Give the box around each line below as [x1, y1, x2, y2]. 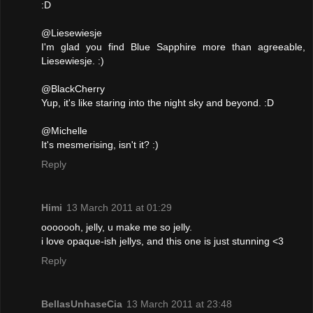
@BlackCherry [41, 83, 105, 95]
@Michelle [41, 125, 87, 137]
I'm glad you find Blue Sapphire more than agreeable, [41, 41, 305, 53]
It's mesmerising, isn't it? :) [41, 139, 159, 151]
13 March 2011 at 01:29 [66, 202, 172, 214]
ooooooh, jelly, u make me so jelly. [41, 221, 192, 233]
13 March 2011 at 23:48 [126, 298, 232, 310]
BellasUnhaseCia [41, 298, 122, 310]
